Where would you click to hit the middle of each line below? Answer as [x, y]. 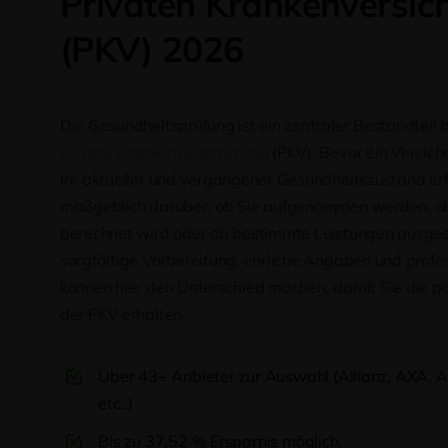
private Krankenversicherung [164, 152]
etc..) [116, 403]
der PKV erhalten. [122, 314]
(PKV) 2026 [151, 49]
